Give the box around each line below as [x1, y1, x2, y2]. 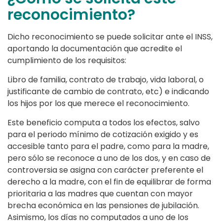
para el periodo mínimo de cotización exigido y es [7, 129, 198, 141]
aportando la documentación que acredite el [7, 43, 182, 55]
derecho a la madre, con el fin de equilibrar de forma [7, 176, 211, 188]
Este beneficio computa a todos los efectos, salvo [7, 117, 200, 129]
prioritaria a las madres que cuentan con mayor [7, 188, 193, 200]
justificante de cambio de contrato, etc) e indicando [7, 86, 209, 98]
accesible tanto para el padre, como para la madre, [7, 141, 209, 152]
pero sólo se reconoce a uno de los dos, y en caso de [7, 152, 211, 164]
